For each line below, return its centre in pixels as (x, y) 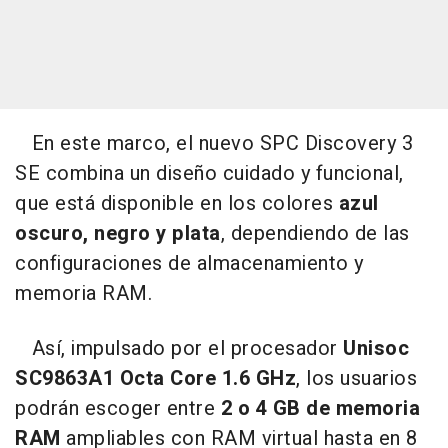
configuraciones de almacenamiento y (189, 263)
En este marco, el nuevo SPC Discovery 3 (214, 143)
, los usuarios (356, 378)
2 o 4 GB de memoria (320, 408)
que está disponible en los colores (177, 203)
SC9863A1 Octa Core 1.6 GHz (155, 378)
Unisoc (373, 348)
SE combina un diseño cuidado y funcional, (209, 173)
